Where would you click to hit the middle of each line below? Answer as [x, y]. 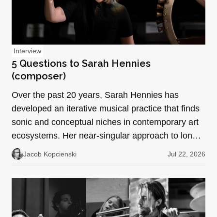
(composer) [39, 76]
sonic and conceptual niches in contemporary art [105, 122]
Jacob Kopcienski [50, 154]
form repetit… [38, 149]
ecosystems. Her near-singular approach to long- [106, 135]
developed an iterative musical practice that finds [106, 108]
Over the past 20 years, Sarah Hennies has [95, 95]
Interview [27, 51]
